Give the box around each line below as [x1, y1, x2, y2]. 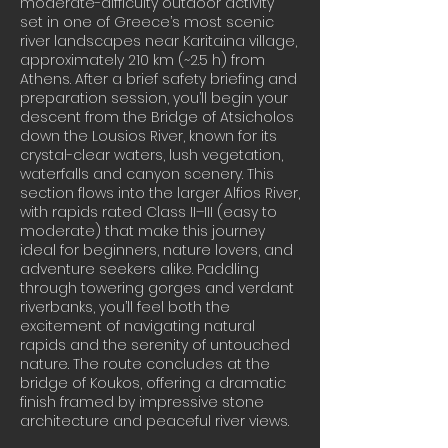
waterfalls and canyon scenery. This [20, 164, 274, 184]
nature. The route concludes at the [20, 354, 270, 374]
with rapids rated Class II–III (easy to [20, 202, 277, 222]
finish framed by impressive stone [20, 392, 264, 412]
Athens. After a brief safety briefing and [20, 69, 297, 89]
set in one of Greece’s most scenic [20, 12, 274, 32]
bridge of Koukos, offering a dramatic [20, 373, 286, 393]
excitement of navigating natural [20, 316, 255, 336]
